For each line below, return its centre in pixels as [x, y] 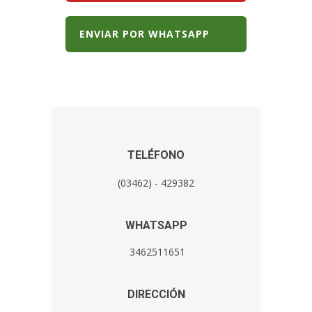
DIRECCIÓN [156, 294]
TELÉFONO [156, 155]
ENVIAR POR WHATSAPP [145, 34]
